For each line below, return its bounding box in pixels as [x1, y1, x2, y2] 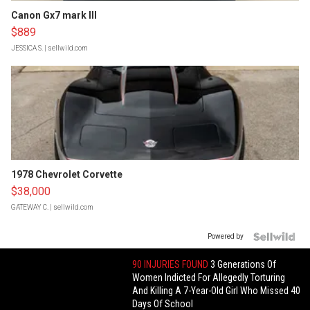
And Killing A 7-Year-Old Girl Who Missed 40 [132, 285, 301, 297]
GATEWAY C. [11, 203, 48, 212]
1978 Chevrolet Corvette [11, 169, 122, 181]
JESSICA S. [11, 44, 43, 53]
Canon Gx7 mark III [11, 10, 97, 21]
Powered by [208, 232, 244, 241]
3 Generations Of [210, 259, 277, 271]
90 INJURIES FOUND [132, 259, 211, 271]
